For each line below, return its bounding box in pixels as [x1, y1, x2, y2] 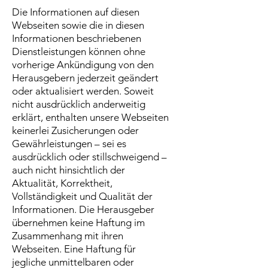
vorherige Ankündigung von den [12, 59, 154, 71]
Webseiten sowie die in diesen [12, 19, 144, 31]
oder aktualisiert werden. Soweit [12, 85, 154, 97]
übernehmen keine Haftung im [12, 217, 145, 229]
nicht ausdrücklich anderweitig [12, 98, 145, 110]
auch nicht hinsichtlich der [12, 164, 125, 176]
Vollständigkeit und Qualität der [12, 190, 153, 202]
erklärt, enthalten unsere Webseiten [12, 111, 169, 123]
